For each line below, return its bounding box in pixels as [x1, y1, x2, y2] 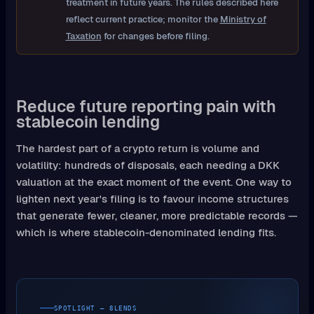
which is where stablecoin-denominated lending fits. [15, 226, 276, 240]
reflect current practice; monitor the [65, 13, 220, 25]
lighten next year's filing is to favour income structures [15, 192, 289, 206]
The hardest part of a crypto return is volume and [15, 142, 259, 156]
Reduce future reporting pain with [15, 96, 276, 118]
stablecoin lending [15, 111, 160, 133]
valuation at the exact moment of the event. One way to [15, 175, 292, 189]
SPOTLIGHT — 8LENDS [53, 304, 137, 312]
